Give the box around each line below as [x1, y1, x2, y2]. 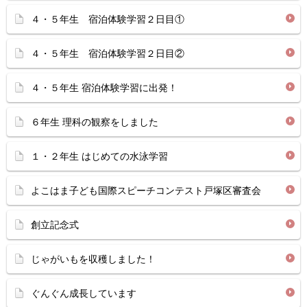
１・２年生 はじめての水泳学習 [31, 151, 168, 162]
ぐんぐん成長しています [31, 288, 136, 299]
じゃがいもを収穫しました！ [31, 254, 156, 265]
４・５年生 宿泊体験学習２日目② [31, 48, 184, 59]
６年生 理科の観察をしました [31, 116, 158, 127]
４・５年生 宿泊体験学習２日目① [31, 14, 184, 25]
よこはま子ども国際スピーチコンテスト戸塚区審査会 [31, 185, 261, 196]
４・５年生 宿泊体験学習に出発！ [31, 82, 177, 93]
